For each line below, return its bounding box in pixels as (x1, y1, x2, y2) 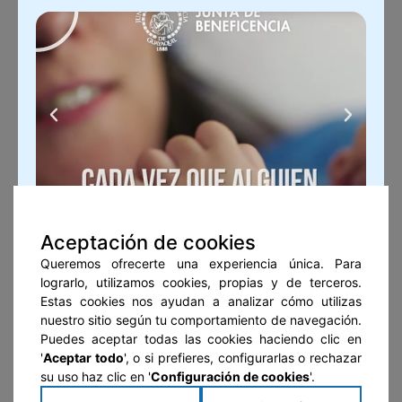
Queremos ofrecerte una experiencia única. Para (40, 255, 362, 271)
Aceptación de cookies (40, 230, 256, 254)
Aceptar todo (43, 349, 124, 365)
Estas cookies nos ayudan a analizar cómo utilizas (40, 293, 362, 309)
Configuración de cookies (151, 368, 310, 384)
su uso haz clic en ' (40, 368, 151, 384)
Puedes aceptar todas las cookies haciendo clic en (40, 330, 362, 346)
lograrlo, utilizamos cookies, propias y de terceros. (40, 274, 362, 290)
